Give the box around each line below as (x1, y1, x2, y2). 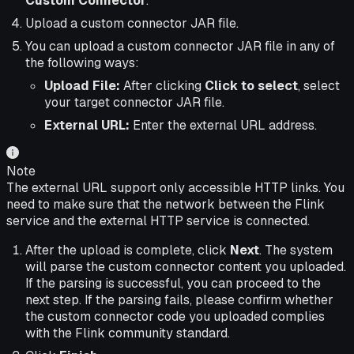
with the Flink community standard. (25, 325, 230, 342)
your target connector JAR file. (44, 94, 224, 111)
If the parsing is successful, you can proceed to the (25, 275, 321, 292)
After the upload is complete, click (25, 242, 230, 259)
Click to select (205, 77, 298, 95)
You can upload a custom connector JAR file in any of (25, 38, 335, 55)
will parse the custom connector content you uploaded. (25, 258, 346, 276)
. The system (259, 242, 333, 259)
